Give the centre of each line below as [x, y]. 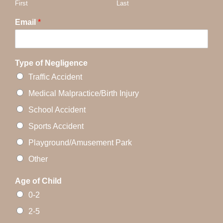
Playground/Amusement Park [80, 142]
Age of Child [38, 181]
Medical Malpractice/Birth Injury [84, 93]
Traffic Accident [55, 77]
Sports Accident [56, 126]
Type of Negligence [51, 63]
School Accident [57, 110]
